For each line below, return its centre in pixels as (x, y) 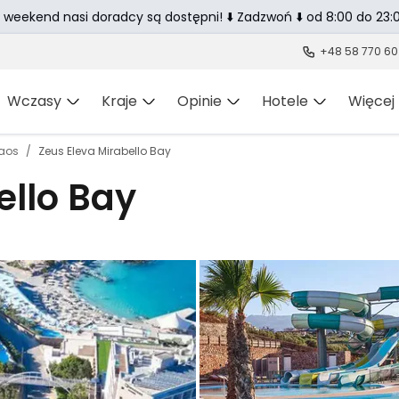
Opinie (199, 101)
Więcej (371, 101)
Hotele (285, 101)
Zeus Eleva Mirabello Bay (105, 151)
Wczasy (34, 101)
